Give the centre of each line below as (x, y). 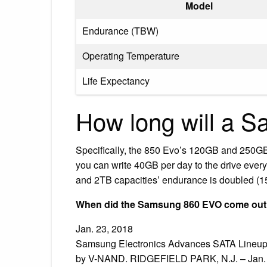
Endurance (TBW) (120, 30)
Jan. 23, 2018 (104, 228)
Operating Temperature (131, 55)
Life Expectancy (116, 80)
